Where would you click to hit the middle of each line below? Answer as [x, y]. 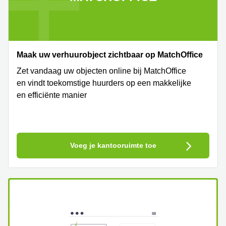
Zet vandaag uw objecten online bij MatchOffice [101, 71]
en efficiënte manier [52, 95]
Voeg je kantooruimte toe [113, 145]
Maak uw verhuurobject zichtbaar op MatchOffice [110, 55]
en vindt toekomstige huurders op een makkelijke [104, 83]
